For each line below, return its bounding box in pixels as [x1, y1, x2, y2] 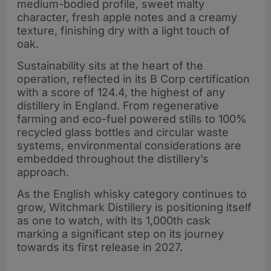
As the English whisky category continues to [17, 188, 247, 201]
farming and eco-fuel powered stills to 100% [17, 112, 247, 125]
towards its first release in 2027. [17, 241, 183, 254]
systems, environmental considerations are [17, 139, 241, 152]
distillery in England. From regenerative [17, 99, 219, 112]
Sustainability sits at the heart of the [17, 59, 203, 72]
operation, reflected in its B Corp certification [17, 72, 250, 85]
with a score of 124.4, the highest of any [17, 85, 225, 99]
